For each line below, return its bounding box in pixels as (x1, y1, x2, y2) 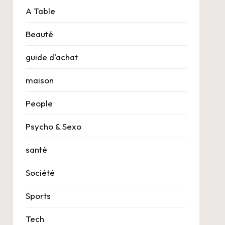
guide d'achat (25, 52, 78, 63)
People (25, 98, 53, 109)
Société (25, 167, 55, 178)
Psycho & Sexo (25, 121, 81, 132)
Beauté (25, 29, 53, 40)
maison (25, 75, 54, 86)
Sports (25, 190, 51, 201)
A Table (25, 6, 55, 17)
